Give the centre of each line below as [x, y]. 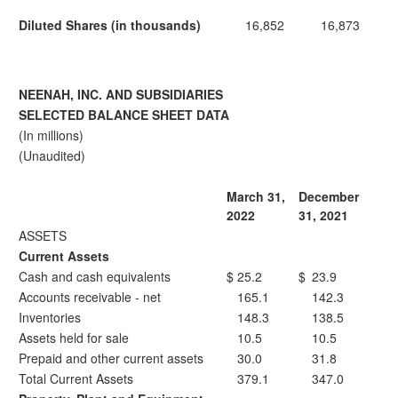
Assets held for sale [74, 338]
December [329, 196]
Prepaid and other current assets [111, 358]
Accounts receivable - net [90, 297]
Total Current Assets [76, 378]
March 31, [256, 196]
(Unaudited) [52, 155]
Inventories [50, 317]
